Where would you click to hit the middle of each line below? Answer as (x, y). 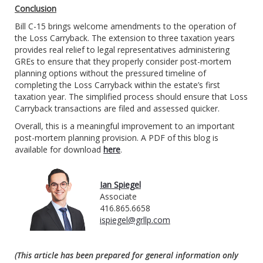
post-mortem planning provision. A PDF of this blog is (117, 138)
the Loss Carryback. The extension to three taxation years (125, 38)
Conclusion (36, 9)
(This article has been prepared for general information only (127, 255)
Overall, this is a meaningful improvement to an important (125, 126)
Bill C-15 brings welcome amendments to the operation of (125, 26)
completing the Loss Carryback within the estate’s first (117, 85)
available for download (59, 150)
